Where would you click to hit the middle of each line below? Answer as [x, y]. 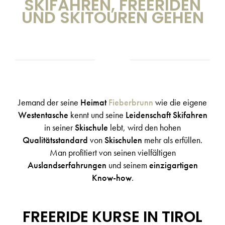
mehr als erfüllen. [172, 140]
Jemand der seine [49, 102]
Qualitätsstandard [55, 140]
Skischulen [123, 140]
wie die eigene [181, 102]
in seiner [60, 127]
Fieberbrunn [131, 102]
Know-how [111, 178]
